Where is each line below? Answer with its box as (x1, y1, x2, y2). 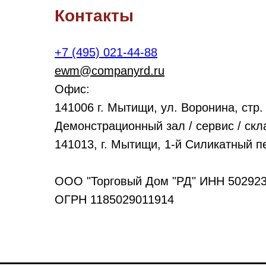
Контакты (55, 7, 134, 26)
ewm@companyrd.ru (55, 64, 164, 78)
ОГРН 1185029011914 (55, 193, 174, 207)
